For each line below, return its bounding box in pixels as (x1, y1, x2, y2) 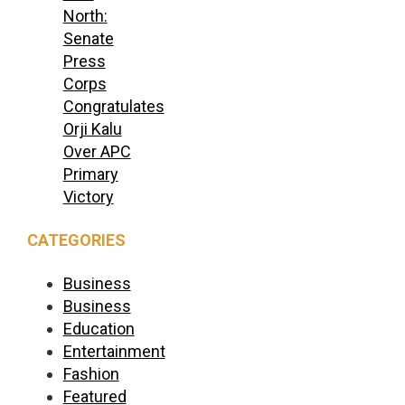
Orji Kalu (62, 118, 122, 138)
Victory (62, 186, 114, 206)
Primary (62, 164, 118, 184)
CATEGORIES (26, 230, 126, 250)
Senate (62, 28, 114, 48)
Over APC (62, 141, 131, 161)
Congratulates (62, 96, 165, 116)
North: (62, 5, 108, 25)
